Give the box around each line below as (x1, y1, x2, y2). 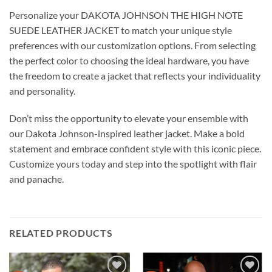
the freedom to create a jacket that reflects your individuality (9, 69, 260, 81)
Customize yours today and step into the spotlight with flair (9, 158, 257, 170)
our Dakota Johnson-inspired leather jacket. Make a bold (9, 127, 245, 140)
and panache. (9, 173, 64, 185)
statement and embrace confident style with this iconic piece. (9, 143, 261, 155)
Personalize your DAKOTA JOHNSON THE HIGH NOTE (9, 8, 243, 21)
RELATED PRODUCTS (9, 227, 113, 239)
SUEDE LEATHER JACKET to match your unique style (9, 24, 232, 36)
